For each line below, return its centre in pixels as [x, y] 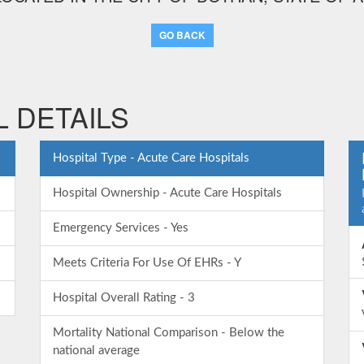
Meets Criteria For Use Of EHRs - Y [147, 263]
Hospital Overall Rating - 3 [124, 298]
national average [96, 351]
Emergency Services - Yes [121, 228]
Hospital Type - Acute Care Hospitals [151, 158]
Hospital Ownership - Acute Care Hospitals [167, 193]
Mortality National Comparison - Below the [169, 333]
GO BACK [182, 35]
